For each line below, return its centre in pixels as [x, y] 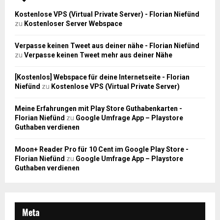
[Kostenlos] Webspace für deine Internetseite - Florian [102, 73]
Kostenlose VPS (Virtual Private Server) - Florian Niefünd [107, 10]
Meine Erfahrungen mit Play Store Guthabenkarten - [98, 104]
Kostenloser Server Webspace [73, 19]
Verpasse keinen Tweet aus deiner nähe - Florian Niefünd [107, 41]
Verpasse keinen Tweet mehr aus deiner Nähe [98, 51]
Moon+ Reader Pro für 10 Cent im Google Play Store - [102, 145]
